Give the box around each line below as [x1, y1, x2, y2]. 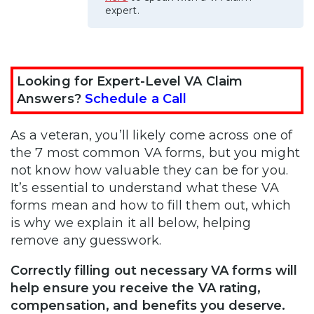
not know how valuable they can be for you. [11, 162, 288, 178]
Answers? [17, 90, 85, 107]
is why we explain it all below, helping [11, 214, 252, 231]
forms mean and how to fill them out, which [11, 197, 291, 213]
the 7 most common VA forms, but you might [11, 144, 300, 161]
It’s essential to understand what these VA [11, 179, 279, 196]
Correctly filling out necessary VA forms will [11, 262, 298, 278]
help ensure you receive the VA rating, [11, 280, 261, 296]
